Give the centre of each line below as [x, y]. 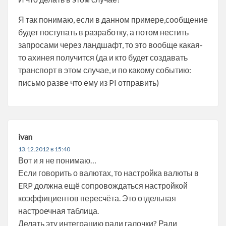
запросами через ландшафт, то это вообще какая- [110, 44]
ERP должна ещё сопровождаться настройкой [103, 185]
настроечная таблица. [59, 210]
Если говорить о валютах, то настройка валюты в [108, 173]
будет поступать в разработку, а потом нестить [103, 32]
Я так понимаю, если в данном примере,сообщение [113, 19]
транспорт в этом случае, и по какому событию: [105, 70]
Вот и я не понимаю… [57, 160]
